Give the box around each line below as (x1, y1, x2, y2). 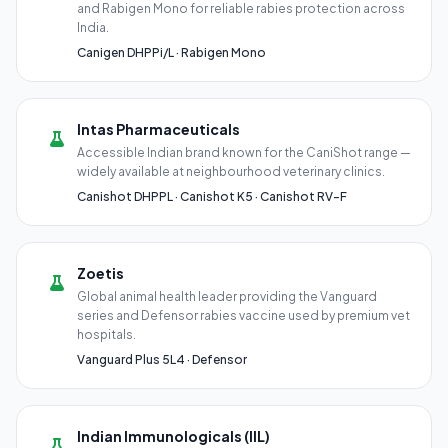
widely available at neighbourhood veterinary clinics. (77, 164, 385, 179)
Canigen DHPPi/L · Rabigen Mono (77, 45, 266, 60)
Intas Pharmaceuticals (77, 120, 240, 138)
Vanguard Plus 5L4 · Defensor (77, 352, 247, 367)
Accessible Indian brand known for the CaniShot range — (77, 145, 411, 160)
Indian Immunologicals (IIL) (77, 427, 270, 445)
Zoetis (77, 264, 124, 282)
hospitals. (77, 327, 136, 342)
